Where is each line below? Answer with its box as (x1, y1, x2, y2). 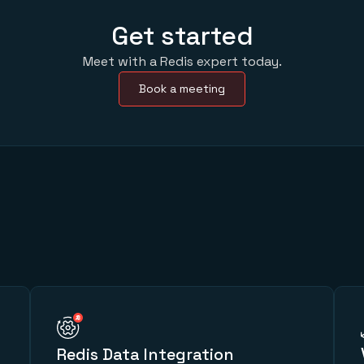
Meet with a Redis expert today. (82, 53, 282, 71)
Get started (110, 19, 253, 53)
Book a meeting (139, 81, 225, 97)
